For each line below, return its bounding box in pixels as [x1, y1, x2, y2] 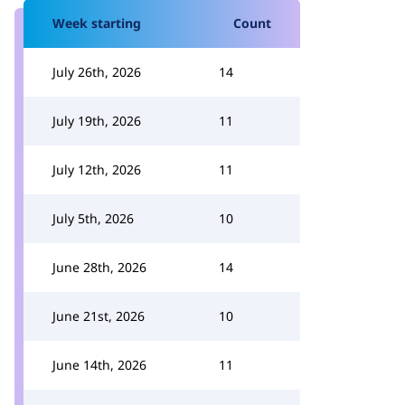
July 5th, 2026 [52, 210, 134, 227]
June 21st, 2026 [52, 307, 145, 325]
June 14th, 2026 [52, 356, 146, 373]
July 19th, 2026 [52, 112, 141, 129]
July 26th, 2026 [52, 63, 141, 80]
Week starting [52, 14, 141, 32]
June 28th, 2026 [52, 259, 146, 276]
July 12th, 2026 [52, 161, 141, 178]
